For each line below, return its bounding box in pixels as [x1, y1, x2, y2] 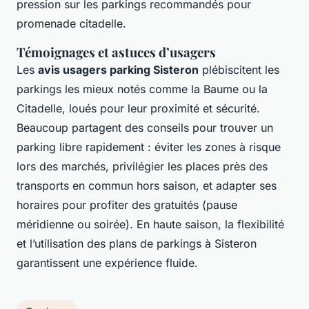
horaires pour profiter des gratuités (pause [17, 198, 237, 212]
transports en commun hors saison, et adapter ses [17, 179, 277, 193]
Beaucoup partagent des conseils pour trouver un [17, 121, 273, 135]
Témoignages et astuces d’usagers [17, 43, 216, 61]
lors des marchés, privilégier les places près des [17, 159, 268, 174]
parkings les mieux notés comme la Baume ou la [17, 82, 268, 97]
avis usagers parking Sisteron [38, 63, 199, 77]
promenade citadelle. [17, 17, 126, 31]
